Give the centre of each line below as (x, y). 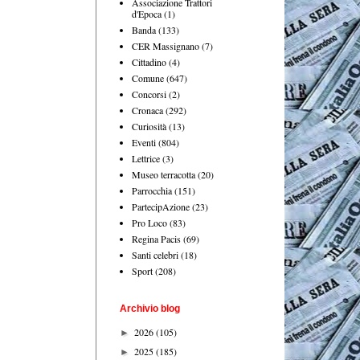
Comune (148, 78)
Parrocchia (152, 190)
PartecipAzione (161, 206)
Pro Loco (149, 222)
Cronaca (147, 110)
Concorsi (149, 94)
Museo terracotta (164, 174)
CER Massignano (166, 45)
